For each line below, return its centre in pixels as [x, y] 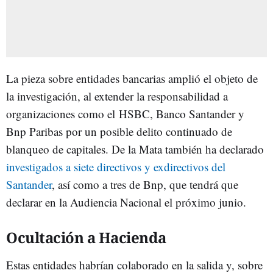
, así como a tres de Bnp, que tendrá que [145, 184]
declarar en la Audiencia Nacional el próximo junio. [126, 202]
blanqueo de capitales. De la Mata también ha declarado [135, 149]
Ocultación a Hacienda [86, 237]
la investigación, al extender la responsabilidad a [117, 96]
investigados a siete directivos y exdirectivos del [116, 167]
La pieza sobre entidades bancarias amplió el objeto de [132, 78]
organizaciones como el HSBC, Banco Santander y [125, 114]
